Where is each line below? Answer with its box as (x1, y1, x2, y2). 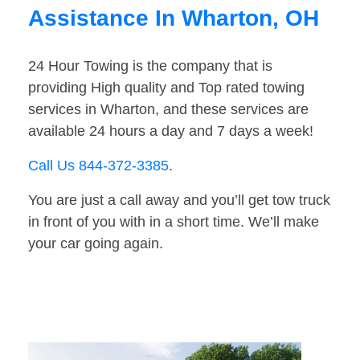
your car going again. (28, 235, 163, 252)
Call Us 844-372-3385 (28, 157, 169, 174)
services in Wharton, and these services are (28, 101, 309, 118)
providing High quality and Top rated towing (28, 80, 305, 96)
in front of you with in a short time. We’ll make (28, 214, 319, 231)
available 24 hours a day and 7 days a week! (28, 123, 313, 140)
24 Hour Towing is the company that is (28, 58, 272, 75)
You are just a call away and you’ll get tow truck (28, 192, 330, 209)
